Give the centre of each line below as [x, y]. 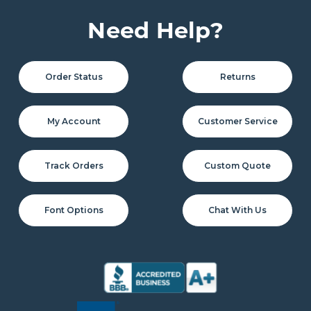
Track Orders [74, 166]
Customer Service [237, 121]
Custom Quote [237, 166]
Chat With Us [237, 210]
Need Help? [155, 31]
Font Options [74, 210]
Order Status [74, 77]
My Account [74, 121]
